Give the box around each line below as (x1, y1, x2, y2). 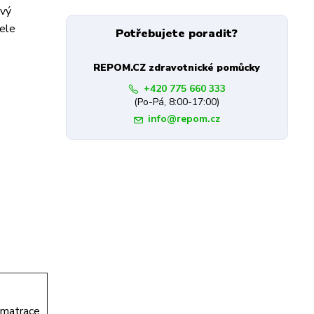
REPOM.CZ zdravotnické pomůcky (93, 61, 261, 74)
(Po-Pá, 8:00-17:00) (134, 95, 220, 109)
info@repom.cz (147, 112, 220, 125)
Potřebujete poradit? (116, 26, 238, 41)
